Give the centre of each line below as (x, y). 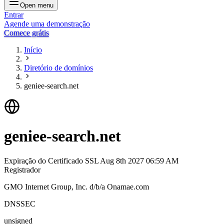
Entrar (14, 15)
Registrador (22, 169)
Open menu (37, 5)
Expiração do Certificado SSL (52, 160)
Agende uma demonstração (47, 24)
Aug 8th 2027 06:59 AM (139, 160)
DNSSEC (20, 203)
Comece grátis (26, 33)
